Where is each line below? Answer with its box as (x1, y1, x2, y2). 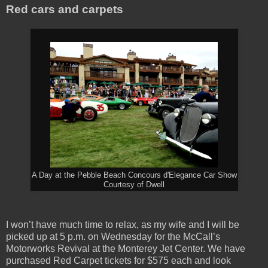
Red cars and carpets (6, 2, 123, 16)
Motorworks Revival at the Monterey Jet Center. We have (6, 243, 245, 254)
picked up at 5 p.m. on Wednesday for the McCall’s (6, 232, 220, 242)
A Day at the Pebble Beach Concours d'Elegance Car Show (31, 170, 237, 179)
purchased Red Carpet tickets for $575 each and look (6, 255, 231, 266)
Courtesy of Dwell (103, 180, 165, 189)
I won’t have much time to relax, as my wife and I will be (6, 220, 239, 230)
